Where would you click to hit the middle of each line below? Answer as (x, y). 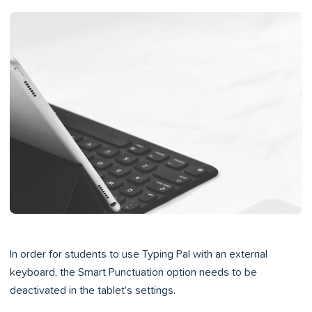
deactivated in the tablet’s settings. (93, 290)
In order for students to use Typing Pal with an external (139, 254)
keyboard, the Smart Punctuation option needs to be (133, 272)
